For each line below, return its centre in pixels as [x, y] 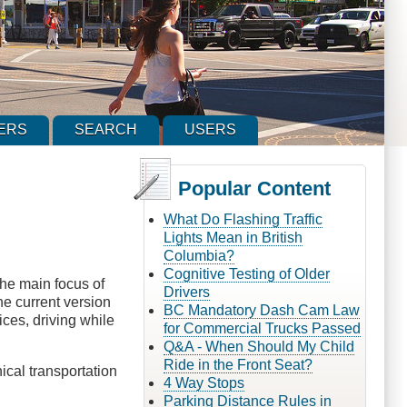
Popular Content [254, 188]
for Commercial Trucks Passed [262, 328]
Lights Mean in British [233, 237]
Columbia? [199, 255]
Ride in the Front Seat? [238, 364]
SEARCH [106, 130]
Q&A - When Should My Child [258, 346]
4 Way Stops [203, 382]
